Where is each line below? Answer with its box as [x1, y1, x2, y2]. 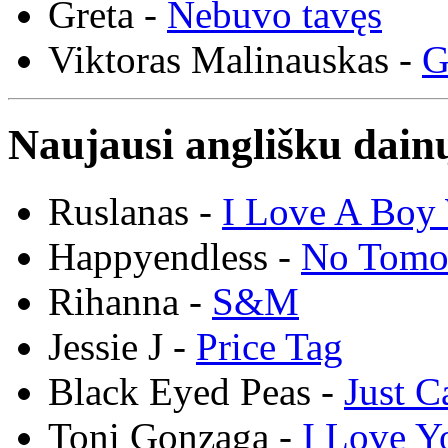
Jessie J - [48, 324, 196, 368]
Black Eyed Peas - [48, 369, 344, 413]
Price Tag [196, 324, 343, 368]
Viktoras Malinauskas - [48, 38, 422, 82]
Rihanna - [48, 279, 212, 323]
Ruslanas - [48, 189, 222, 233]
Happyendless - [48, 234, 301, 278]
